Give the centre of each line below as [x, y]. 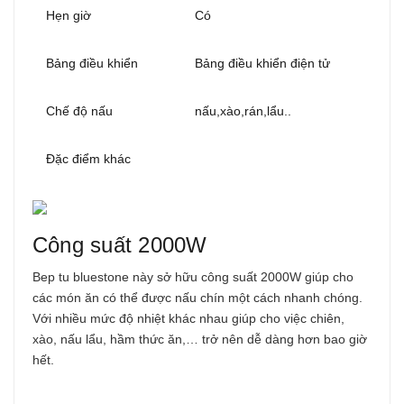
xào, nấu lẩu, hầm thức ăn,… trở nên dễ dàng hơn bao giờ [200, 340]
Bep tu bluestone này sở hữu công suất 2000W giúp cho [193, 277]
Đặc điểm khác [88, 159]
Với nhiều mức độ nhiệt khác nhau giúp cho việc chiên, [188, 319]
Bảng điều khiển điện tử [262, 64]
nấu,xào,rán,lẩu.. [243, 111]
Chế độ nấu [79, 111]
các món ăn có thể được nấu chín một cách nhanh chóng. [197, 298]
